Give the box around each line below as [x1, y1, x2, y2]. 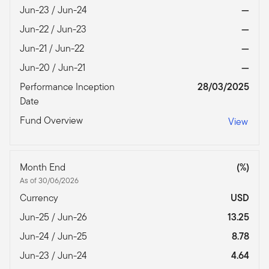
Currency [20, 191, 61, 205]
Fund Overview [20, 113, 85, 128]
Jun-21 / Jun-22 [20, 41, 86, 56]
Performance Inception [20, 80, 115, 94]
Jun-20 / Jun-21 [20, 61, 88, 75]
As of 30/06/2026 [20, 175, 79, 187]
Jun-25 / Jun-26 [20, 210, 89, 225]
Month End [20, 160, 68, 175]
